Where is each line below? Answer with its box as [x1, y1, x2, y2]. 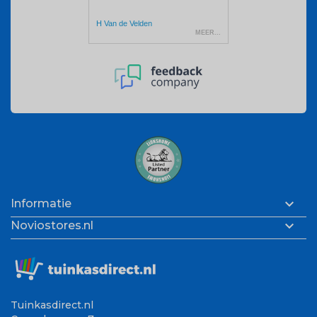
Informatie [11, 197, 71, 211]
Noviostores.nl [11, 219, 93, 233]
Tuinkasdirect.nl [11, 298, 93, 311]
